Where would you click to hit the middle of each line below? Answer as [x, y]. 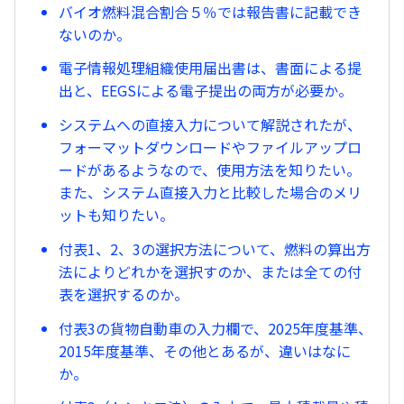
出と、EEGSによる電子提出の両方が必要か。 [206, 91]
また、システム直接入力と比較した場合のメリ [210, 193]
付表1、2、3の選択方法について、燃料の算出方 [215, 248]
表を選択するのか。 [124, 294]
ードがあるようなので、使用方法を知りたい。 [210, 170]
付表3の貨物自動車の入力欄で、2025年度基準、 [216, 328]
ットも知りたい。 [116, 215]
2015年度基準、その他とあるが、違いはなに [205, 350]
